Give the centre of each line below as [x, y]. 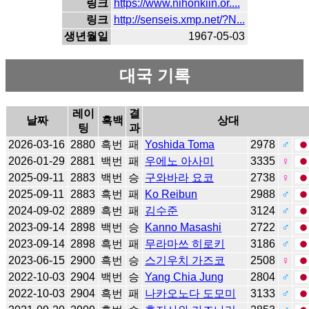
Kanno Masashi [183, 227]
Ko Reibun [171, 194]
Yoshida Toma [180, 144]
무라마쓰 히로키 [185, 243]
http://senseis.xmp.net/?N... [179, 20]
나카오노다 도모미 [191, 293]
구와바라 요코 [180, 177]
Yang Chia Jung [185, 277]
